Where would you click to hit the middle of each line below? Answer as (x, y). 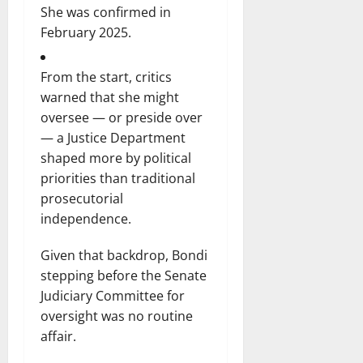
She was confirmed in (106, 12)
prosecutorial (82, 198)
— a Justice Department (113, 137)
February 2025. (88, 32)
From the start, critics (106, 77)
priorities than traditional (118, 178)
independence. (86, 218)
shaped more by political (116, 158)
